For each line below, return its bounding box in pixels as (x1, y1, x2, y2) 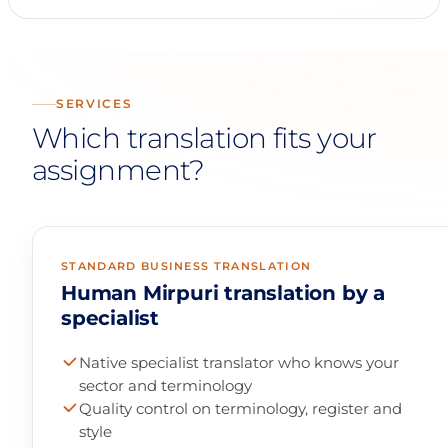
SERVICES (56, 96, 133, 112)
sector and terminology (79, 376, 253, 396)
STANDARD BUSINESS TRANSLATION (61, 259, 312, 274)
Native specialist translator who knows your (79, 353, 400, 373)
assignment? (32, 153, 205, 188)
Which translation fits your (32, 121, 377, 156)
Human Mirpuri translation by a (61, 281, 385, 306)
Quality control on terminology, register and (79, 399, 403, 419)
